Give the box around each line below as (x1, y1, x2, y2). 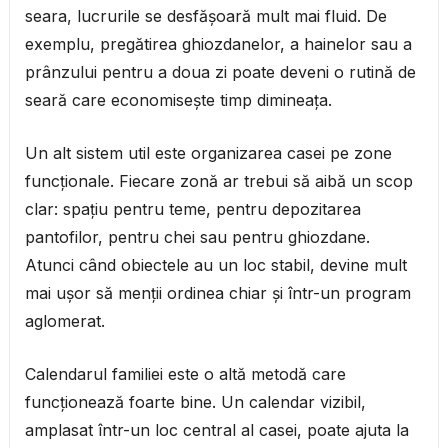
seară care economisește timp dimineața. (24, 90, 332, 111)
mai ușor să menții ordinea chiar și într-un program (24, 283, 411, 304)
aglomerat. (24, 311, 105, 332)
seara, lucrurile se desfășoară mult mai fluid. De (24, 6, 387, 27)
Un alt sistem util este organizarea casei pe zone (24, 143, 392, 164)
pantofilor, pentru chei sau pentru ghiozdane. (24, 227, 370, 248)
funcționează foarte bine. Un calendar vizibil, (24, 392, 366, 413)
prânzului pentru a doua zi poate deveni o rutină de (24, 62, 416, 83)
